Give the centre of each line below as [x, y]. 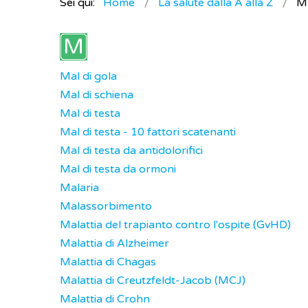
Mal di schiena [97, 95]
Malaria [79, 188]
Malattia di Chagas [108, 262]
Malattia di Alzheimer [114, 243]
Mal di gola [88, 76]
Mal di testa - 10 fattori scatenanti [148, 132]
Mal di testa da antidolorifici [131, 151]
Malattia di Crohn [105, 299]
